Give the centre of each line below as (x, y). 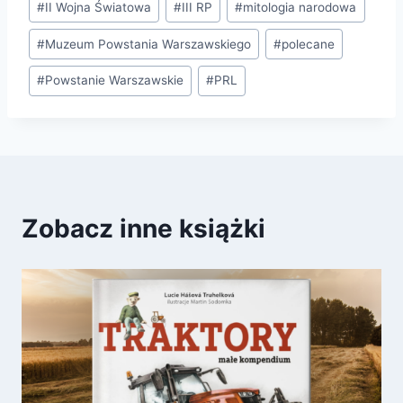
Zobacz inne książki (143, 228)
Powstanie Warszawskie (115, 81)
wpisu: (51, 21)
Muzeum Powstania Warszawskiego (148, 44)
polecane (309, 44)
